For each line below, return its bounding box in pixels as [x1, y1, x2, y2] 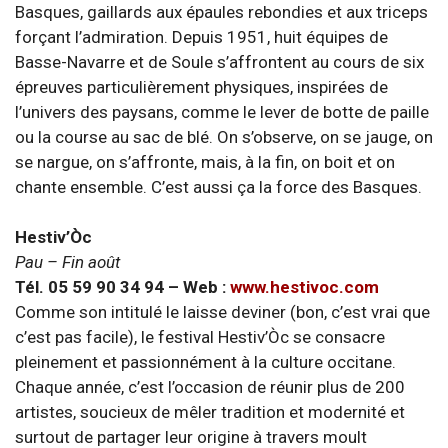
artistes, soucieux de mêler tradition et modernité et [15, 402, 405, 422]
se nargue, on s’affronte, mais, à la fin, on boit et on [15, 151, 395, 172]
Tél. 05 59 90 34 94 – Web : [15, 277, 230, 297]
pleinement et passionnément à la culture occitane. [15, 352, 396, 372]
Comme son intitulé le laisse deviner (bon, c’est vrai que [15, 302, 430, 322]
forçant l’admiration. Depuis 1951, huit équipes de [15, 26, 388, 47]
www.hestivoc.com [230, 277, 379, 297]
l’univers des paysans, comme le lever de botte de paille [15, 101, 429, 122]
